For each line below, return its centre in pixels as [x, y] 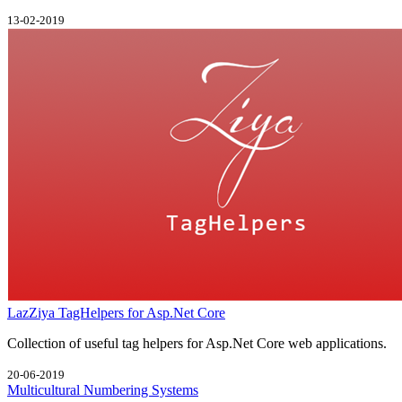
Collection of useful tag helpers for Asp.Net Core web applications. [197, 343]
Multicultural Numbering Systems [103, 389]
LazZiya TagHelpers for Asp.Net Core [116, 312]
